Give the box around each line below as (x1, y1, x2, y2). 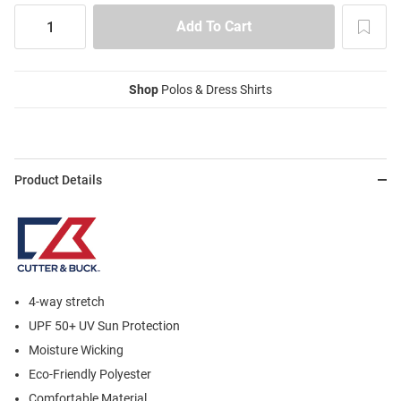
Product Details (14, 173, 102, 188)
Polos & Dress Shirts (158, 82, 272, 98)
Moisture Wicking (29, 343, 124, 358)
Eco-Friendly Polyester (29, 367, 151, 382)
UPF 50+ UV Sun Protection (29, 319, 180, 334)
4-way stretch (29, 294, 105, 310)
